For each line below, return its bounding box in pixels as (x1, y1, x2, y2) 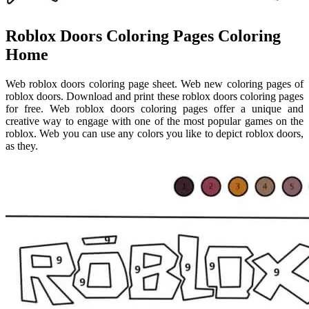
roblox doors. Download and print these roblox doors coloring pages (6, 90, 303, 103)
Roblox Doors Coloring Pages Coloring (6, 27, 281, 46)
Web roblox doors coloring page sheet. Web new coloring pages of (6, 78, 303, 90)
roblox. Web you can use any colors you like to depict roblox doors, (6, 128, 303, 140)
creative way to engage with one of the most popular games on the (6, 115, 303, 128)
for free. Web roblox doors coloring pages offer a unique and (6, 103, 303, 115)
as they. (6, 140, 38, 152)
